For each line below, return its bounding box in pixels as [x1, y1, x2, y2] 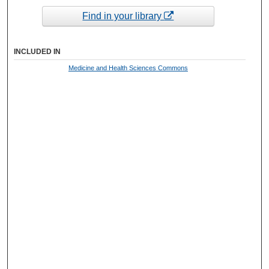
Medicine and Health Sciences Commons [68, 64, 188, 71]
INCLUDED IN [14, 47, 61, 56]
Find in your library [82, 11, 165, 22]
